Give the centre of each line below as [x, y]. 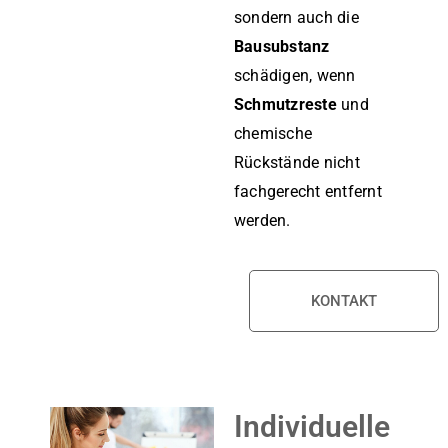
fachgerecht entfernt [308, 191]
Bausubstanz [282, 46]
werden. [262, 220]
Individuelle [312, 426]
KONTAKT [344, 300]
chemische [273, 133]
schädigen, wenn [295, 75]
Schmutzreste [285, 104]
